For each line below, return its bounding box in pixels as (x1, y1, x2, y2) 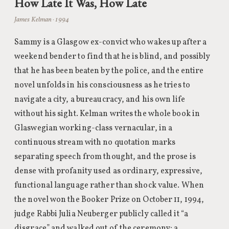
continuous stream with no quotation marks (14, 137, 176, 148)
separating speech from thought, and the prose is (14, 151, 196, 163)
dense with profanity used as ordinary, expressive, (14, 166, 203, 177)
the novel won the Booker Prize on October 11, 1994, (14, 194, 204, 205)
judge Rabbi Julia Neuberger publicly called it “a (14, 209, 188, 220)
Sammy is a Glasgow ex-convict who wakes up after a (14, 37, 207, 48)
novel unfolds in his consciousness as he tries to (14, 80, 190, 91)
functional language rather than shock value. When (14, 180, 204, 191)
